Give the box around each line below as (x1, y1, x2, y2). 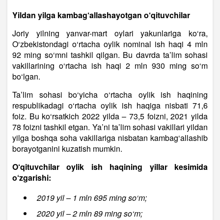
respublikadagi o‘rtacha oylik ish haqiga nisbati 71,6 (12, 100, 208, 111)
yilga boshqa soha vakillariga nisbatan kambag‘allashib (12, 132, 208, 144)
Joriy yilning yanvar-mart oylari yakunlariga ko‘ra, (12, 27, 208, 39)
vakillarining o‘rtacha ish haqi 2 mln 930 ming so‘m (12, 60, 208, 72)
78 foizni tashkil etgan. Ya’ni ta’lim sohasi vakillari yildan (12, 121, 208, 133)
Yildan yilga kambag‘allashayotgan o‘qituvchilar (12, 9, 190, 21)
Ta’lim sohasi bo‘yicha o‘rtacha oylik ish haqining (12, 89, 208, 101)
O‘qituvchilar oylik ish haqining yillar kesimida (12, 161, 208, 173)
